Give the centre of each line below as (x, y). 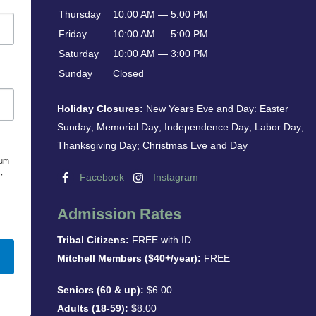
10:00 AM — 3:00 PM (161, 54)
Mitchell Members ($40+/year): (129, 258)
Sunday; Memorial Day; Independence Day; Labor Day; (181, 127)
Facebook (101, 177)
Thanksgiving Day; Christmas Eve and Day (153, 145)
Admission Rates (120, 214)
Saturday (79, 54)
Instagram (175, 177)
